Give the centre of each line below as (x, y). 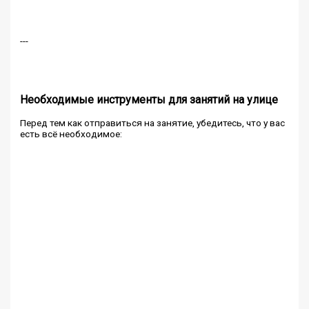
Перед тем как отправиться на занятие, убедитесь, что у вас (153, 123)
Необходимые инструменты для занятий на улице (149, 100)
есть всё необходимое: (71, 134)
